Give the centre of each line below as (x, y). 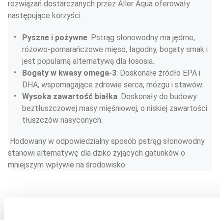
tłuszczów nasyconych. (62, 120)
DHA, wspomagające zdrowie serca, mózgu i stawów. (113, 85)
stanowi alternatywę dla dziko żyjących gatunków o (97, 153)
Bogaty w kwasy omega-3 (69, 73)
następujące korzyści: (45, 15)
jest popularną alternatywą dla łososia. (88, 61)
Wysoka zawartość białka (70, 96)
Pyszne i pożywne (55, 38)
